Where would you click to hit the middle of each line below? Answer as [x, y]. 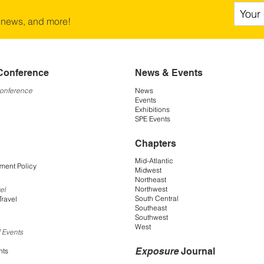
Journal [197, 252]
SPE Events [153, 118]
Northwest [151, 189]
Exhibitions [152, 109]
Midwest [148, 170]
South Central [157, 199]
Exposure [157, 252]
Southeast [151, 208]
